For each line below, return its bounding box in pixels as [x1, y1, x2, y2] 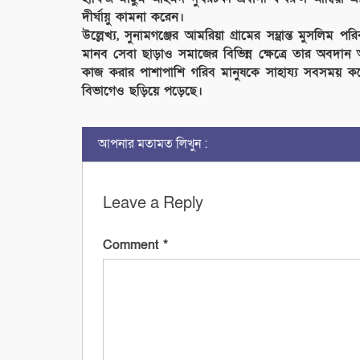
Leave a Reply [103, 192, 203, 214]
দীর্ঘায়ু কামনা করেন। [82, 7, 184, 26]
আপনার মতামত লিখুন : [98, 134, 207, 153]
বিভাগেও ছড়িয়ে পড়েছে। [82, 81, 202, 100]
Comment [103, 235, 163, 254]
